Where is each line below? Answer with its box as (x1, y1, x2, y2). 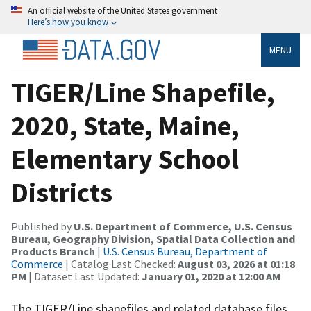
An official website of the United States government (28, 5, 217, 16)
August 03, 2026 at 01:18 (178, 256, 295, 271)
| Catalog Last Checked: (63, 256, 178, 271)
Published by (11, 219, 74, 233)
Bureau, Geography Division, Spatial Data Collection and (11, 231, 295, 246)
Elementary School (11, 141, 239, 176)
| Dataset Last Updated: (26, 269, 142, 283)
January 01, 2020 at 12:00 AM (142, 269, 280, 283)
